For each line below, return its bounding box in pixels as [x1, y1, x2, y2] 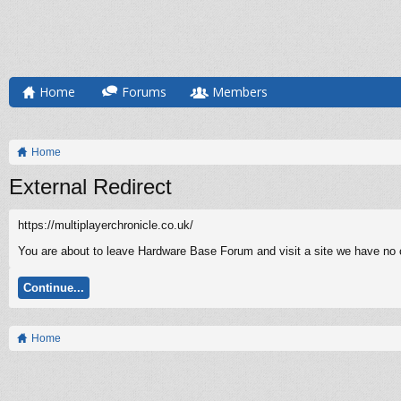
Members [212, 83, 268, 100]
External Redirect [9, 175, 172, 199]
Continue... [23, 281, 84, 294]
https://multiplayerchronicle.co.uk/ [18, 218, 193, 232]
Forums [122, 83, 166, 100]
